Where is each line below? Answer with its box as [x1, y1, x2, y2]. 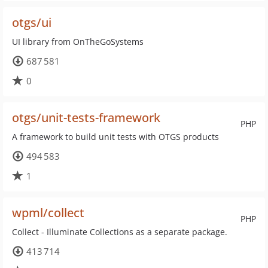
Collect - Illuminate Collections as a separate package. [12, 226, 227, 237]
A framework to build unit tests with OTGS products [12, 131, 219, 142]
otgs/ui [12, 14, 51, 31]
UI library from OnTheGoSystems [12, 36, 144, 47]
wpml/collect [12, 205, 84, 221]
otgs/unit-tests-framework [12, 109, 160, 126]
